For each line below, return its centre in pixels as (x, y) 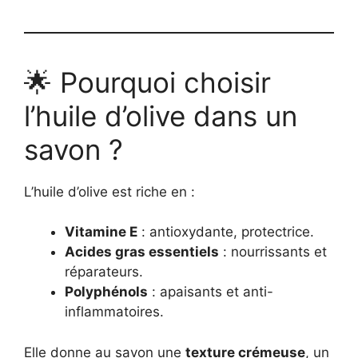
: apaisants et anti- (211, 292)
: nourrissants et (273, 252)
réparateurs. (104, 272)
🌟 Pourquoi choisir (147, 82)
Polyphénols (106, 292)
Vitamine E (101, 232)
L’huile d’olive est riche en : (109, 191)
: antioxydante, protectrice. (226, 232)
